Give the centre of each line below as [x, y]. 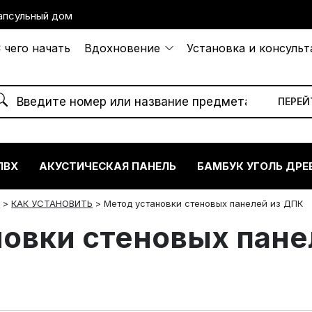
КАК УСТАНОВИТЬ [52, 203]
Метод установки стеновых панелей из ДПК [204, 203]
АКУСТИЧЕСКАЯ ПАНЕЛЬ [108, 166]
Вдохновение [123, 48]
